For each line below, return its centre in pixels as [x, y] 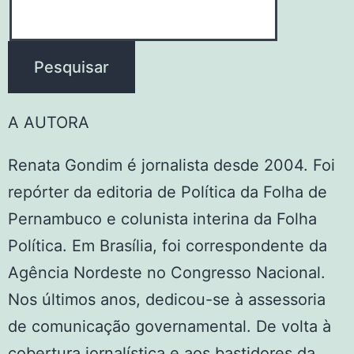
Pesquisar [72, 67]
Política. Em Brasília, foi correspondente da [168, 246]
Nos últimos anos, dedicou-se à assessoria [167, 299]
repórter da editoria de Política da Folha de [168, 192]
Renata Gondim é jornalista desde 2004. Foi [171, 165]
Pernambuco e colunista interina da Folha [162, 219]
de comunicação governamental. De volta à [169, 326]
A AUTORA [49, 122]
